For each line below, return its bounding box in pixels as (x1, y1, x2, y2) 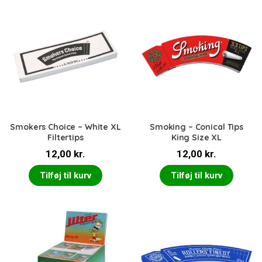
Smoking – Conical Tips (150, 122, 243, 132)
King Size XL (171, 132, 222, 143)
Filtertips (47, 132, 84, 143)
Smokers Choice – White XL (10, 122, 121, 132)
